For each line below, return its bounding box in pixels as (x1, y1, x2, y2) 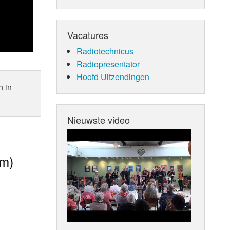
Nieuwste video (67, 112, 130, 126)
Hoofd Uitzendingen (76, 70, 149, 83)
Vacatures (67, 28, 109, 42)
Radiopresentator (76, 57, 140, 70)
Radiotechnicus (76, 45, 133, 57)
